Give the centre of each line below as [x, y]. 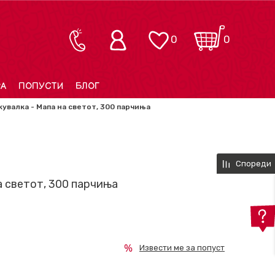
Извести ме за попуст [182, 248]
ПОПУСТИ [41, 86]
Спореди [254, 164]
